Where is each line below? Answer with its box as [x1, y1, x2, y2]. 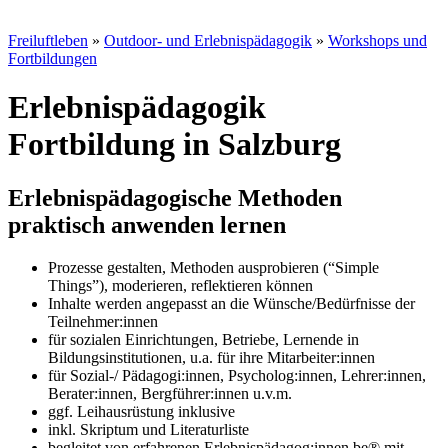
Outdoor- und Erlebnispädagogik [104, 32, 312, 49]
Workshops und [328, 32, 427, 49]
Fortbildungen [8, 50, 97, 67]
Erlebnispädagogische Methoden [8, 184, 342, 211]
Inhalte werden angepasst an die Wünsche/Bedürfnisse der [48, 294, 415, 312]
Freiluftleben [8, 32, 88, 49]
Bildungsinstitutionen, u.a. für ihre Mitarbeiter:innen [48, 348, 375, 366]
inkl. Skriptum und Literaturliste [48, 420, 249, 438]
